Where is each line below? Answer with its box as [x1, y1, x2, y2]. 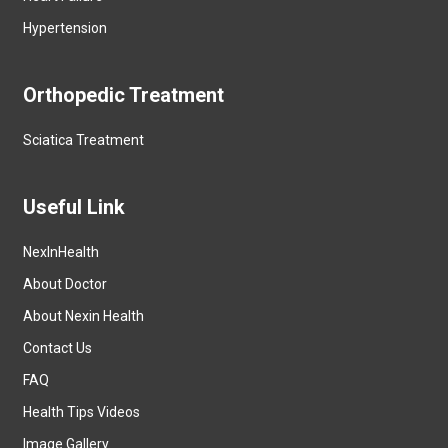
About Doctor [23, 275, 108, 292]
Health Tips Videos [23, 403, 141, 420]
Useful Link [23, 194, 126, 219]
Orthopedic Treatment [23, 82, 225, 107]
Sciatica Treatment [23, 131, 145, 148]
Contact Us [23, 339, 93, 356]
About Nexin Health [23, 307, 145, 324]
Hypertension [23, 19, 108, 36]
